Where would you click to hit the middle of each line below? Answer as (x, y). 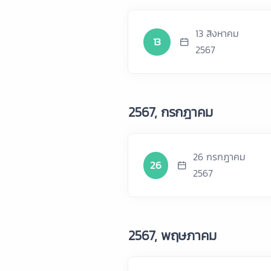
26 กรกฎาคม (219, 157)
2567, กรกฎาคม (171, 112)
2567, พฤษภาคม (172, 236)
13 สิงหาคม (217, 33)
